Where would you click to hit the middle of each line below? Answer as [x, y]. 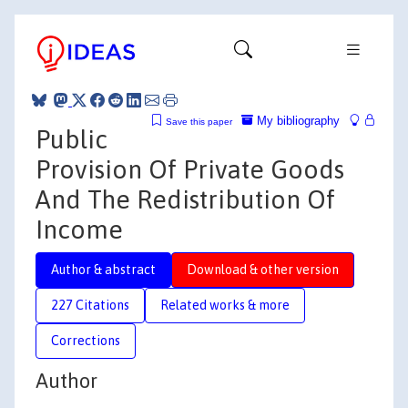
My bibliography [296, 120]
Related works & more [225, 305]
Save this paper [199, 121]
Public [71, 139]
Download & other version [263, 269]
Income [79, 229]
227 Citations [90, 305]
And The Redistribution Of [185, 199]
